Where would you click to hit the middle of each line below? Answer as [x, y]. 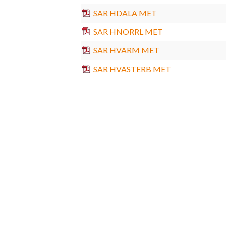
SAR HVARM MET [126, 50]
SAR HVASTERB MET [132, 69]
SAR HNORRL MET [128, 31]
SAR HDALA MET [125, 13]
